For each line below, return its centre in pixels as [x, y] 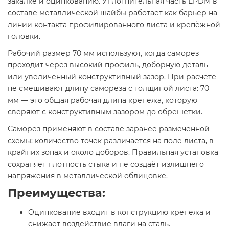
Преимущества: [56, 192]
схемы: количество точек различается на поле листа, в [111, 140]
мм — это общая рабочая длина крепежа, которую [102, 100]
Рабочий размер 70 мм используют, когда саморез [103, 53]
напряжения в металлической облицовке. [88, 176]
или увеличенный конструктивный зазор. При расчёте [112, 76]
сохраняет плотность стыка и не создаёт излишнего [106, 164]
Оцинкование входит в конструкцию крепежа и [119, 212]
